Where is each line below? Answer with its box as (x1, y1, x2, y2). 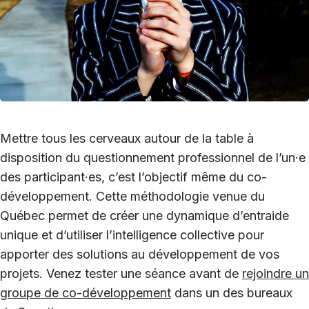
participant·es (24, 169, 101, 184)
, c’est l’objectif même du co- (101, 169, 267, 184)
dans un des (171, 285, 247, 300)
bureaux (247, 285, 292, 300)
